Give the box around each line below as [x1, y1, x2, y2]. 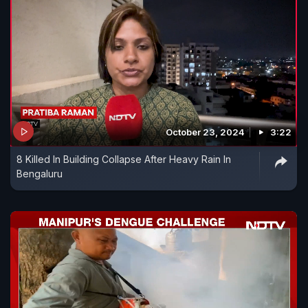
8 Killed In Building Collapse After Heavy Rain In [16, 153, 231, 166]
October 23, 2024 [166, 126, 245, 138]
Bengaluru [16, 168, 63, 180]
